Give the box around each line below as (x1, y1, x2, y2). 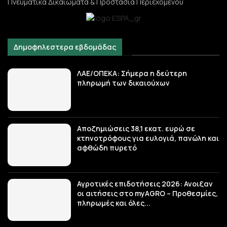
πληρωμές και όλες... (77, 198, 151, 208)
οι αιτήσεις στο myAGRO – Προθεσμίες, (77, 188, 218, 198)
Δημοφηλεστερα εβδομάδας (14, 42, 116, 52)
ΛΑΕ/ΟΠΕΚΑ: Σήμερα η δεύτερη (77, 68, 187, 79)
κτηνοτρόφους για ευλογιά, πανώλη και (77, 133, 219, 143)
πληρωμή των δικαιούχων (77, 78, 170, 88)
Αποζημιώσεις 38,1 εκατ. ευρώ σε (77, 124, 196, 134)
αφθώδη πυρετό (77, 143, 137, 153)
